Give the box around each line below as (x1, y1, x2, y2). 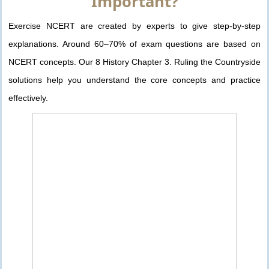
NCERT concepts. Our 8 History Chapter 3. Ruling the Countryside (8, 57, 261, 67)
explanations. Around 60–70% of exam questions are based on (8, 39, 261, 49)
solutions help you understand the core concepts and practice (8, 75, 261, 85)
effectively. (8, 93, 48, 103)
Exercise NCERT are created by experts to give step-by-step (8, 21, 261, 31)
